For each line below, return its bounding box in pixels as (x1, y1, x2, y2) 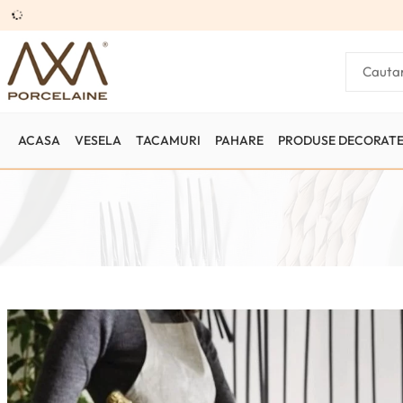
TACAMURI (136, 131, 201, 148)
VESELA (75, 131, 121, 148)
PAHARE (215, 131, 264, 148)
